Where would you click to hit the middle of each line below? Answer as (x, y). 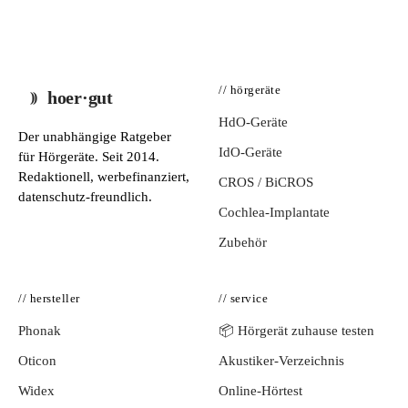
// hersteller (49, 298)
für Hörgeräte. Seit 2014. (89, 157)
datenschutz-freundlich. (85, 197)
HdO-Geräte (253, 122)
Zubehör (243, 242)
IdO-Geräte (250, 152)
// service (244, 298)
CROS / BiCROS (266, 182)
